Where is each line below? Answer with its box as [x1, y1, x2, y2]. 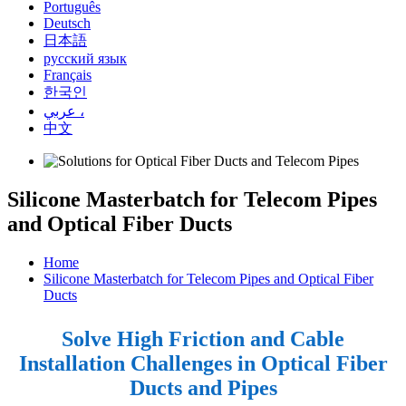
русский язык [43, 51, 127, 66]
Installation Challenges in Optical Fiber [18, 351, 388, 375]
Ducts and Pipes [129, 375, 277, 400]
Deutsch [43, 15, 91, 31]
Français [43, 67, 92, 82]
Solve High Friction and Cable [62, 326, 344, 351]
